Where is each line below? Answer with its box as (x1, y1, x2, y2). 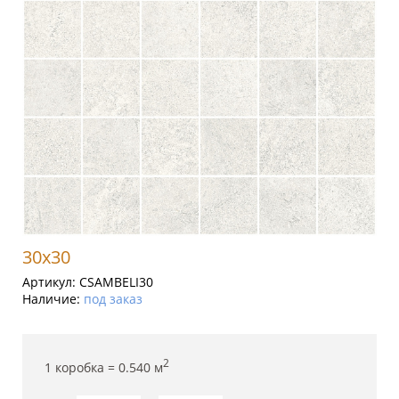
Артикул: (22, 273, 79, 290)
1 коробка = (45, 358, 118, 376)
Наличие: (22, 290, 84, 307)
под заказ (84, 290, 142, 307)
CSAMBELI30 (79, 273, 153, 290)
